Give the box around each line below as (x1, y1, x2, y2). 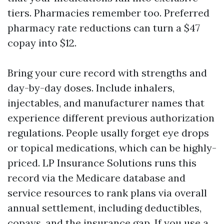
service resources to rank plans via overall (7, 186, 207, 199)
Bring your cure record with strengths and (7, 66, 207, 79)
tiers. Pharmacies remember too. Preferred (7, 6, 209, 19)
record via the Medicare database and (7, 171, 185, 184)
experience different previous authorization (7, 111, 214, 124)
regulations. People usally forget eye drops (7, 126, 209, 139)
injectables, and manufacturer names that (7, 96, 204, 109)
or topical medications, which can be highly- (7, 141, 216, 154)
